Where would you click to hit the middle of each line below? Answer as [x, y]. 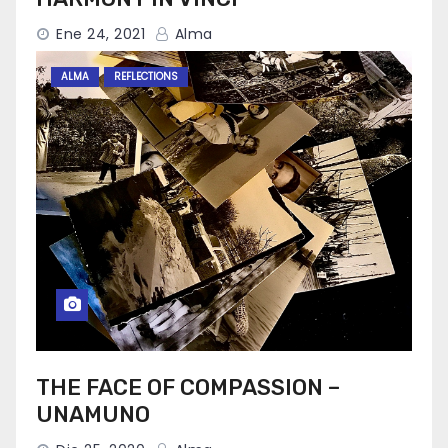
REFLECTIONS [146, 76]
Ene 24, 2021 [100, 34]
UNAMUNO [93, 414]
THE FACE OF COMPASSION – [188, 387]
